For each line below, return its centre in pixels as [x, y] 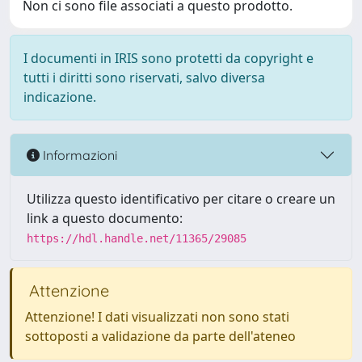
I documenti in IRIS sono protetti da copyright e [168, 58]
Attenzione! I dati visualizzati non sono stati [157, 317]
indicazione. [60, 97]
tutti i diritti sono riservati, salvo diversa [144, 78]
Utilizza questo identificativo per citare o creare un [181, 199]
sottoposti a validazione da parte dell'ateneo [160, 336]
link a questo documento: [105, 218]
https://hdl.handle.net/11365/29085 [137, 238]
